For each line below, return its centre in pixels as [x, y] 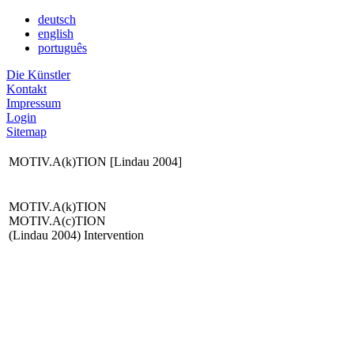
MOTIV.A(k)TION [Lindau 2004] [95, 162]
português [62, 48]
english [56, 34]
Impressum [34, 103]
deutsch [57, 19]
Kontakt [26, 89]
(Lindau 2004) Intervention [76, 235]
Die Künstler [38, 75]
